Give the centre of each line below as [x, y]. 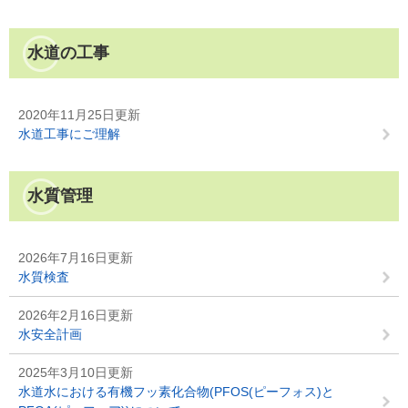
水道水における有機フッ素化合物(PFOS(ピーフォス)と [176, 392]
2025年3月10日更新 [76, 372]
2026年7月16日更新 [76, 258]
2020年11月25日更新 [79, 115]
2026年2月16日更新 [76, 315]
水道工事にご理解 [69, 134]
